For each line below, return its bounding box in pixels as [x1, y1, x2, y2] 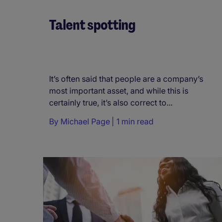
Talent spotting [49, 16, 136, 35]
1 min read [116, 116, 154, 127]
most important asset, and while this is [49, 86, 188, 96]
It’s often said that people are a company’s [49, 74, 203, 84]
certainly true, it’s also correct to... [49, 98, 172, 108]
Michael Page [60, 116, 110, 127]
